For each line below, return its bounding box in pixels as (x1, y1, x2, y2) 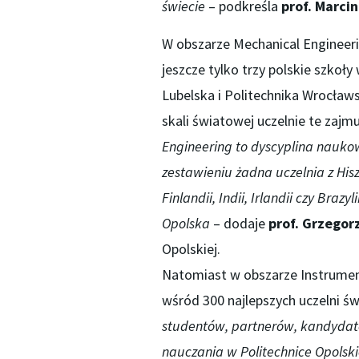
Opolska (161, 214, 210, 233)
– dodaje (209, 214, 268, 233)
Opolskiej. (161, 240, 220, 259)
